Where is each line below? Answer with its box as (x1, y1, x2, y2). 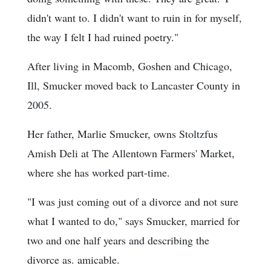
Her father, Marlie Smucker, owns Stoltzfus (27, 126, 218, 142)
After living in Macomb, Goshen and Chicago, (27, 59, 232, 74)
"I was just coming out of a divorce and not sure (27, 194, 238, 209)
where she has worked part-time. (27, 165, 170, 180)
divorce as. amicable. (27, 252, 120, 267)
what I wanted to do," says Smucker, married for (27, 214, 240, 229)
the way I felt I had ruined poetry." (27, 30, 178, 45)
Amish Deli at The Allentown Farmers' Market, (27, 146, 235, 161)
